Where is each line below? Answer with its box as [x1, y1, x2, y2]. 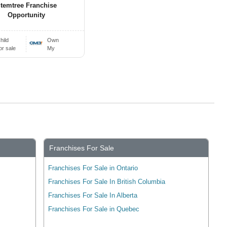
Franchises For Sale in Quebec [48, 205, 140, 213]
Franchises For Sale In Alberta [48, 192, 138, 200]
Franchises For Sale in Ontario [48, 164, 138, 172]
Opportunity [7, 11, 45, 19]
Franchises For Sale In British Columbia [48, 178, 166, 186]
